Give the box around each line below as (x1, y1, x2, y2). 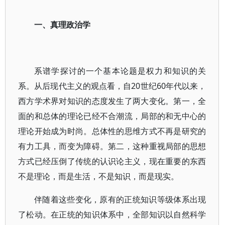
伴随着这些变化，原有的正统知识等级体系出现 (34, 194, 206, 205)
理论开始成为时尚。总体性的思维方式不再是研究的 (18, 126, 206, 137)
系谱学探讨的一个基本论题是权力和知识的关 (34, 65, 206, 76)
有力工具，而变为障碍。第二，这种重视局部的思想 (18, 141, 206, 152)
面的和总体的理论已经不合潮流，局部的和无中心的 (18, 110, 206, 122)
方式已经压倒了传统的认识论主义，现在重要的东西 (18, 156, 206, 167)
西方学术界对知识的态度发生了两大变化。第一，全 (18, 95, 206, 106)
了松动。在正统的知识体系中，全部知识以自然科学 (18, 209, 206, 220)
